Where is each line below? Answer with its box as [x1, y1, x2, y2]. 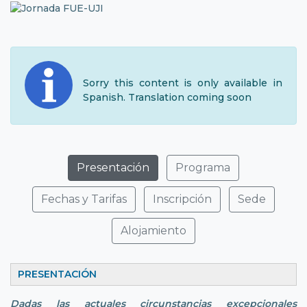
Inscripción [153, 192, 212, 206]
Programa [175, 160, 230, 174]
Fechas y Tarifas [41, 192, 127, 206]
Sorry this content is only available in [83, 76, 282, 89]
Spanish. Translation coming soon [83, 90, 251, 103]
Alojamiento [121, 223, 186, 237]
